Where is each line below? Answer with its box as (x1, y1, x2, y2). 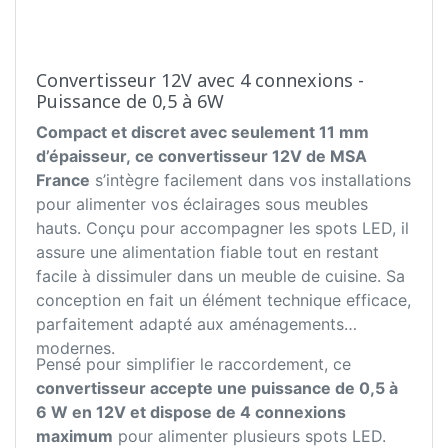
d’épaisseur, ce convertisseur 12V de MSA (36, 146, 367, 167)
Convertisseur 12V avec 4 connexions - (36, 68, 364, 93)
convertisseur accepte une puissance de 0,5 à (36, 378, 398, 399)
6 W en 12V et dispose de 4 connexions (36, 402, 346, 423)
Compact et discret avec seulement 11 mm (36, 122, 369, 143)
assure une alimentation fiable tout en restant (36, 242, 379, 263)
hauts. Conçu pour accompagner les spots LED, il (36, 218, 409, 239)
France (36, 170, 90, 191)
